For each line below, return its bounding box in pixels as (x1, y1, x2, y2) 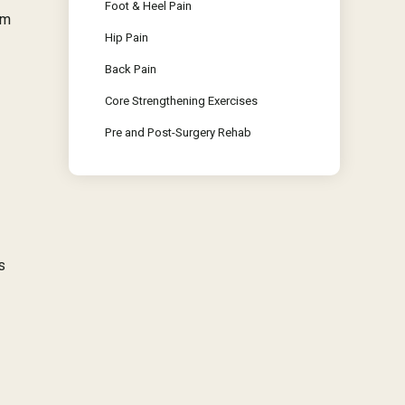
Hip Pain (105, 29, 148, 46)
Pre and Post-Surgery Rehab (105, 124, 251, 141)
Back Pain (105, 61, 156, 78)
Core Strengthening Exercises (105, 92, 258, 109)
